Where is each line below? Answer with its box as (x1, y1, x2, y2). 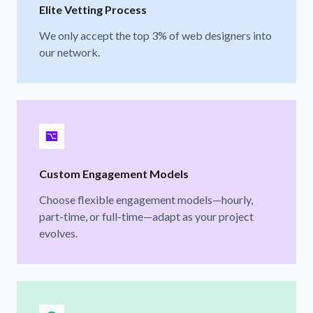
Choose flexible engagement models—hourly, (39, 192, 253, 206)
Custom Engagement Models (39, 166, 189, 180)
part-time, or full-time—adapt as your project (39, 209, 254, 223)
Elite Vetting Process (39, 2, 147, 16)
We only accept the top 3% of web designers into (39, 28, 272, 42)
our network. (39, 45, 100, 59)
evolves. (39, 226, 78, 240)
